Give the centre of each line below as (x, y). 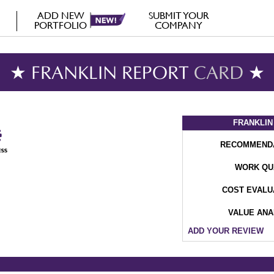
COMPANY (179, 25)
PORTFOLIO (61, 25)
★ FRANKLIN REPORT (102, 75)
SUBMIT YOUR (179, 16)
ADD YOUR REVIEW (226, 231)
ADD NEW (61, 16)
